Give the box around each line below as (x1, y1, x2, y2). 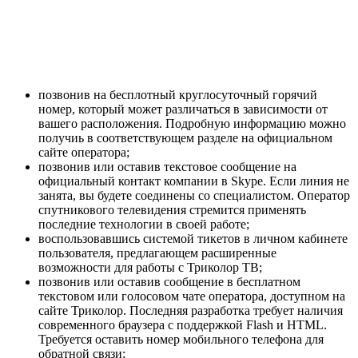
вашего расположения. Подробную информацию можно (38, 116, 346, 130)
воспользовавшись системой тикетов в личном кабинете (38, 231, 348, 245)
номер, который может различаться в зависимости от (38, 101, 328, 116)
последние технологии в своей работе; (38, 217, 249, 231)
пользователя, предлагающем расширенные (38, 245, 276, 260)
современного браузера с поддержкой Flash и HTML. (38, 317, 327, 332)
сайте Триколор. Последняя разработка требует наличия (38, 303, 343, 317)
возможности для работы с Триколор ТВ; (38, 260, 262, 274)
